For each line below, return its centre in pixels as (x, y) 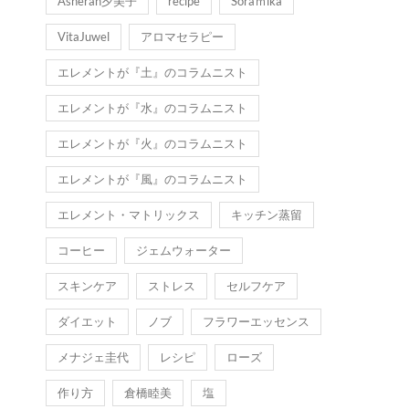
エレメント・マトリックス (129, 215)
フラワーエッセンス (256, 321)
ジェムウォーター (184, 250)
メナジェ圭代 (93, 357)
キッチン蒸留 (267, 215)
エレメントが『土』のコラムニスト (152, 72)
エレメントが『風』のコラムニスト (152, 179)
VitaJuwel (84, 37)
